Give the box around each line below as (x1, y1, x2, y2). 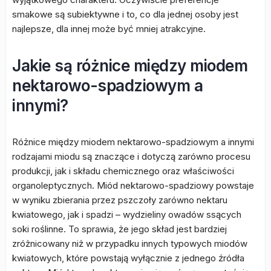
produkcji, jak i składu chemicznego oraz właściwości (12, 165, 234, 177)
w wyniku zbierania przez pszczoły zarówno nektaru (12, 194, 227, 206)
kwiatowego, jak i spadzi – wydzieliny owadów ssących (12, 209, 241, 220)
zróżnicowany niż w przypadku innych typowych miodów (12, 238, 247, 249)
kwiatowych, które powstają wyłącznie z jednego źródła (12, 252, 244, 264)
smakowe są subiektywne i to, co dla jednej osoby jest (12, 8, 238, 20)
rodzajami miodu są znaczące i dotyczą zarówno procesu (12, 151, 250, 162)
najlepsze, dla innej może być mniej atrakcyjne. (12, 23, 206, 34)
